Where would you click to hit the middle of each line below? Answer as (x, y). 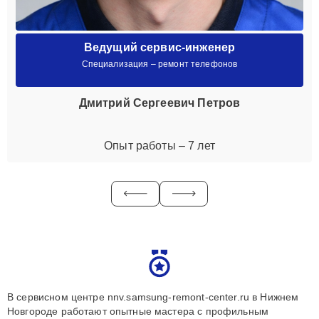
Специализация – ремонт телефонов (159, 64)
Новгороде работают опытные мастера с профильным (138, 311)
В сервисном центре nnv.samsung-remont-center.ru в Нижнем (153, 297)
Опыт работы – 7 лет (159, 145)
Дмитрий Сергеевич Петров (159, 103)
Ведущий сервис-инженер (159, 47)
